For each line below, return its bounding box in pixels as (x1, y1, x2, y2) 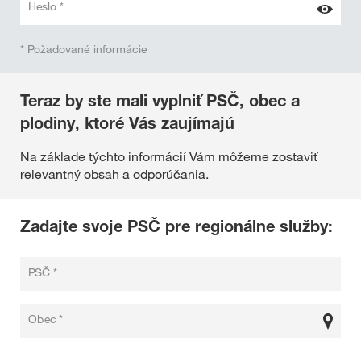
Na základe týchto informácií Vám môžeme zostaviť (20, 147, 317, 164)
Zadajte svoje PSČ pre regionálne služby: (20, 216, 333, 236)
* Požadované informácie (20, 41, 147, 56)
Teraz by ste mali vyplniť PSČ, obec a (20, 90, 300, 110)
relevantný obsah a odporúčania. (20, 165, 209, 182)
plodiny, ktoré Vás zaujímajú (20, 113, 234, 133)
